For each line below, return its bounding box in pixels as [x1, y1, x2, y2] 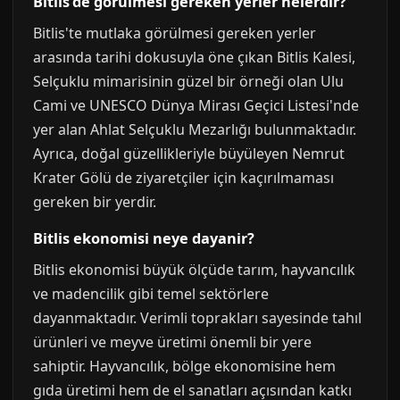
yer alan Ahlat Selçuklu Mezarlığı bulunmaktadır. [33, 120, 356, 139]
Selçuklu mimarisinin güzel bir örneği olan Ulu [33, 71, 344, 91]
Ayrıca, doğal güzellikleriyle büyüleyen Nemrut [33, 144, 345, 163]
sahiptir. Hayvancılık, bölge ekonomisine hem [33, 356, 336, 376]
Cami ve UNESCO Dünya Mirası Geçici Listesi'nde [33, 96, 359, 115]
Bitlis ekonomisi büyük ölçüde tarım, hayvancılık [33, 260, 355, 279]
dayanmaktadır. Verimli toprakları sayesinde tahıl [33, 308, 362, 328]
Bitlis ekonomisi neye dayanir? [33, 229, 254, 248]
